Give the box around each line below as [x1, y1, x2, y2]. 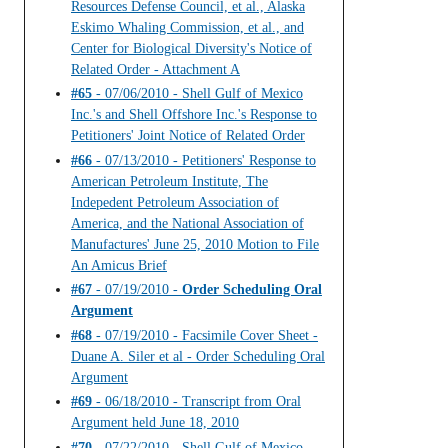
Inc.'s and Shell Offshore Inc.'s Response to [71, 107, 317, 123]
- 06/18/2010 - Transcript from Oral [92, 394, 301, 410]
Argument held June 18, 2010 [71, 415, 239, 431]
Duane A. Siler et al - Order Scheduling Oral [71, 348, 325, 364]
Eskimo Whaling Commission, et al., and [71, 19, 304, 35]
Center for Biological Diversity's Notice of [71, 40, 312, 56]
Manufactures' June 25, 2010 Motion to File [71, 236, 319, 252]
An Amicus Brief [71, 257, 167, 273]
